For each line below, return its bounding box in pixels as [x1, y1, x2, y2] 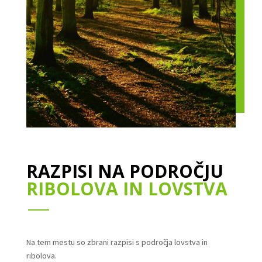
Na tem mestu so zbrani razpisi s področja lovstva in [26, 236, 208, 247]
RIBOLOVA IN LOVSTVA [26, 176, 227, 201]
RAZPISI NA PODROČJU [26, 158, 223, 183]
